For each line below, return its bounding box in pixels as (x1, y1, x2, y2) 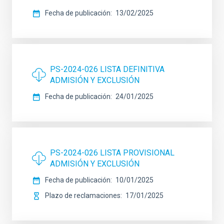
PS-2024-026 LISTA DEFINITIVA (50, 64, 164, 74)
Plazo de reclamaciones (45, 191, 120, 199)
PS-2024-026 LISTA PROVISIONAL (50, 148, 174, 157)
